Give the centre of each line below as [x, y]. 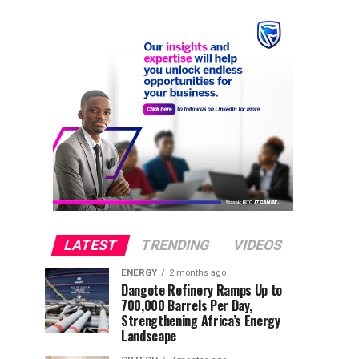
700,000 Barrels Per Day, [187, 305]
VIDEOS [258, 245]
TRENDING [175, 245]
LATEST [91, 245]
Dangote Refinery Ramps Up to [202, 290]
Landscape [149, 336]
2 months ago [198, 273]
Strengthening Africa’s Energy [201, 321]
